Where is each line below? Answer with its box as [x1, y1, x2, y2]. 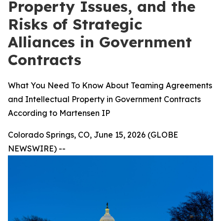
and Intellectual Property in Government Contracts [8, 94, 201, 104]
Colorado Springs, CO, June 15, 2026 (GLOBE [8, 130, 178, 140]
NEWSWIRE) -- [8, 144, 66, 153]
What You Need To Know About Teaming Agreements [8, 80, 212, 90]
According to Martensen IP [8, 108, 110, 118]
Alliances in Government [8, 33, 192, 51]
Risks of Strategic [8, 15, 142, 34]
